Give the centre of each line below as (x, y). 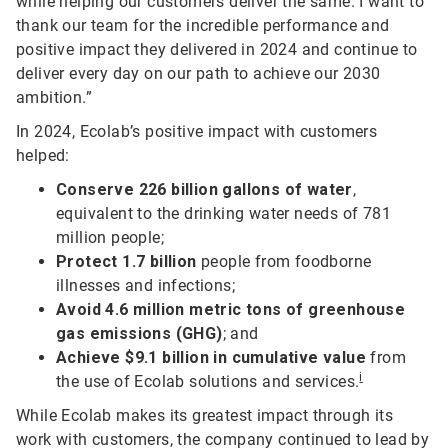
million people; (110, 238)
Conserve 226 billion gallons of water (204, 190)
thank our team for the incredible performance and (203, 26)
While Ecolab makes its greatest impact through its (204, 416)
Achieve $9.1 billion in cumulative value (211, 358)
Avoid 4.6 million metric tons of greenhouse (231, 310)
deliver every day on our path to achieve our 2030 (198, 74)
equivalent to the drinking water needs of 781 (223, 214)
